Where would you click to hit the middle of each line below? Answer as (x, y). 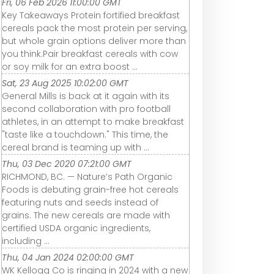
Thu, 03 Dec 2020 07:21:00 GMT (67, 164)
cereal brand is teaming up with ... (76, 147)
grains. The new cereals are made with (86, 215)
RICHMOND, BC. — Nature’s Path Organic (87, 176)
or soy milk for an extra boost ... (70, 66)
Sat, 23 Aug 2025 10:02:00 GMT (65, 83)
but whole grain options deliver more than (94, 41)
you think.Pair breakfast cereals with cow (90, 54)
